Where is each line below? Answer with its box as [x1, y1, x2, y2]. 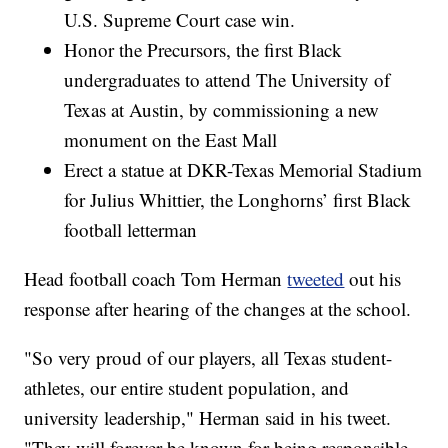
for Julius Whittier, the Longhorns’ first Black [64, 187, 412, 213]
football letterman [64, 217, 198, 243]
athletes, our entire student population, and [24, 375, 350, 401]
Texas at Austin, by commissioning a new [64, 97, 380, 123]
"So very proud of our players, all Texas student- [24, 345, 393, 371]
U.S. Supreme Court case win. [64, 7, 296, 33]
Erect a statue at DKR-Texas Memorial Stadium [64, 157, 423, 183]
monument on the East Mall [64, 127, 278, 153]
